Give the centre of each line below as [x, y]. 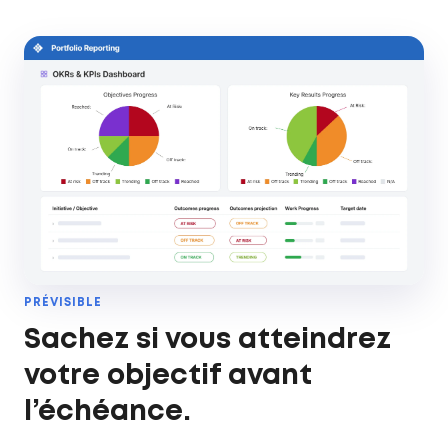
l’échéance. [107, 412]
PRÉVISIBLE [63, 302]
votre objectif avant [168, 376]
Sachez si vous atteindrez [207, 340]
